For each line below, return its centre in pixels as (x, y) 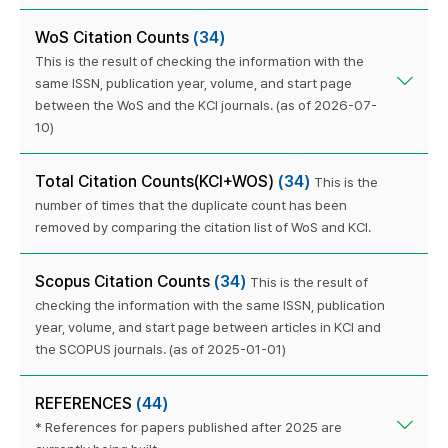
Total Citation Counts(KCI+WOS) (156, 181)
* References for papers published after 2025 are (188, 426)
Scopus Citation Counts (124, 281)
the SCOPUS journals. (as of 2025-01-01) (160, 348)
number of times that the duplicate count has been (191, 204)
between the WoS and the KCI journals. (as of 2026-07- (206, 104)
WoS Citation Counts (114, 37)
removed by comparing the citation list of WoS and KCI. (203, 226)
